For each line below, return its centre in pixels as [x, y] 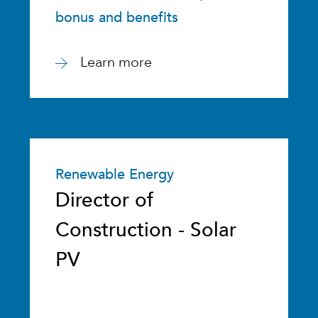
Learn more [116, 62]
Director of [105, 200]
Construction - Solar [146, 230]
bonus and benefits [117, 17]
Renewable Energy [115, 174]
